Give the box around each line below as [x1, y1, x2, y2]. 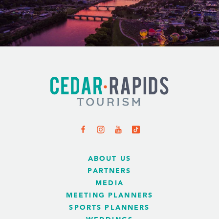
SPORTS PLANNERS [69, 203, 150, 212]
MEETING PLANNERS [66, 191, 153, 200]
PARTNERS [88, 166, 131, 175]
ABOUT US [88, 154, 131, 163]
